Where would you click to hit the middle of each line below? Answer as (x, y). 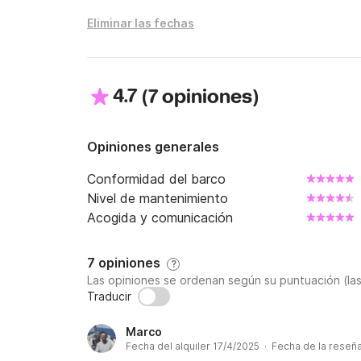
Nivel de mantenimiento (158, 198)
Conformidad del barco (156, 179)
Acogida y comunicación (160, 218)
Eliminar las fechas (141, 23)
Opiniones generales (153, 147)
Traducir (109, 296)
